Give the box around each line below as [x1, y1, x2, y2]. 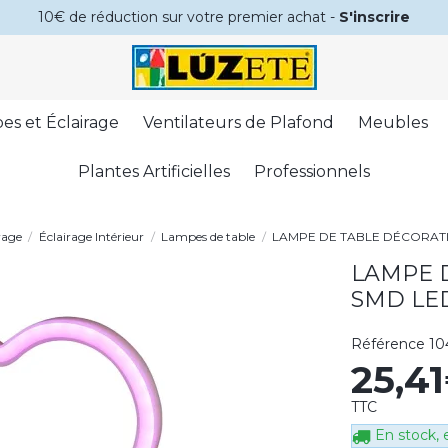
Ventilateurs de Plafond [142, 113, 334, 133]
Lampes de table [161, 229, 256, 245]
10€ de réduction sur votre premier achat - [38, 8, 339, 26]
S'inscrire [339, 8, 410, 26]
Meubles [357, 113, 428, 133]
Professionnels [254, 162, 370, 182]
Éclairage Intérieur [38, 229, 144, 245]
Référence [350, 335, 425, 354]
